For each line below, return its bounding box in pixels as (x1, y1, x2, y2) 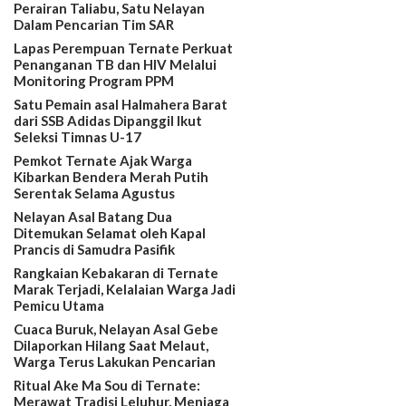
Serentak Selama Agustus (14, 185, 176, 202)
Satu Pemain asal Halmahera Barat (14, 96, 228, 113)
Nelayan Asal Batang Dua (14, 208, 173, 226)
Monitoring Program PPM (14, 72, 175, 90)
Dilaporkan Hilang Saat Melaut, (14, 337, 209, 354)
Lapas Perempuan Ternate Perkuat (14, 40, 234, 57)
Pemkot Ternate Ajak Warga (14, 152, 193, 169)
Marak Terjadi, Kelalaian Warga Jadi (14, 281, 237, 298)
